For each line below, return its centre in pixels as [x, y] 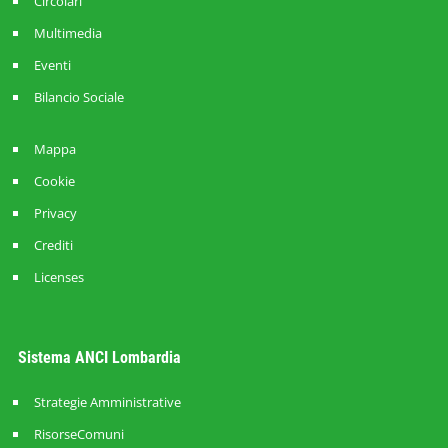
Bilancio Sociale [78, 96]
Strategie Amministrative [107, 401]
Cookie [54, 180]
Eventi [52, 64]
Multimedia [67, 32]
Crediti [53, 244]
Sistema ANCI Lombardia [99, 357]
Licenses [58, 276]
